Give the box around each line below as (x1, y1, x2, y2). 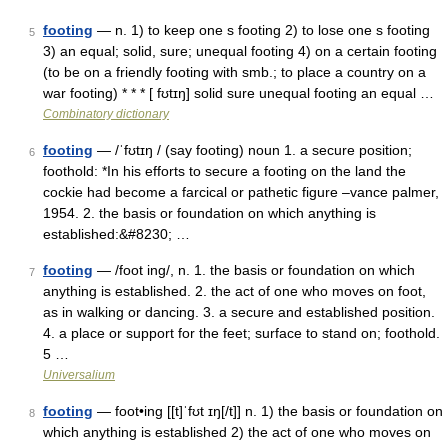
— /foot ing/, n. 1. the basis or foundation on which (93, 262, 415, 278)
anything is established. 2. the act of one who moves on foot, (43, 283, 426, 299)
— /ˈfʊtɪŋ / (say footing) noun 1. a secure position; (93, 142, 412, 158)
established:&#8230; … (43, 226, 190, 242)
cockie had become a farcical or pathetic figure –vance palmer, (43, 184, 439, 200)
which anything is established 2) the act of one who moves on (43, 424, 431, 440)
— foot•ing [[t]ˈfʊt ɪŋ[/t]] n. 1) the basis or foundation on (93, 403, 443, 419)
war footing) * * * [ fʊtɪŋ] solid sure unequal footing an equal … (43, 85, 434, 101)
